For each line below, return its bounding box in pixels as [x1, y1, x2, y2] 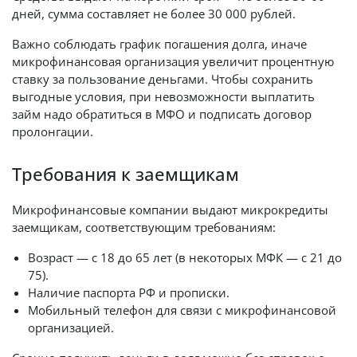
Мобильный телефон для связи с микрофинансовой [28, 302, 336, 318]
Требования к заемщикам [12, 162, 239, 186]
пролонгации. [12, 124, 93, 139]
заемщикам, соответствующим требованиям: [12, 219, 276, 235]
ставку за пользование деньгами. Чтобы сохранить [12, 71, 313, 87]
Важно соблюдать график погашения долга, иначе [12, 36, 307, 52]
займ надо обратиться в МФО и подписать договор [12, 106, 312, 122]
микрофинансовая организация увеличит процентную [12, 53, 334, 69]
